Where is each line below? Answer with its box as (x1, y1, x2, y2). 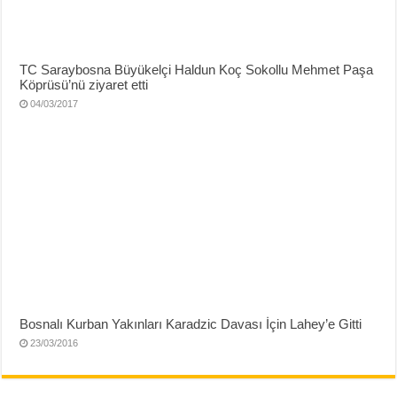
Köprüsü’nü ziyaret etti (19, 76, 149, 92)
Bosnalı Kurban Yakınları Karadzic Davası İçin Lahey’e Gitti (19, 316, 362, 332)
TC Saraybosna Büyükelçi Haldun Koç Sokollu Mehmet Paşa (19, 61, 374, 77)
